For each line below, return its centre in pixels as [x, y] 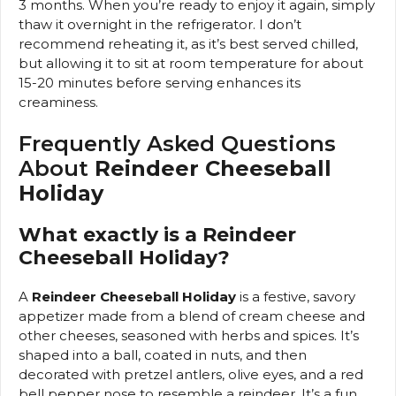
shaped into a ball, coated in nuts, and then [163, 355]
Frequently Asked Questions [177, 144]
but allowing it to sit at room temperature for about [191, 63]
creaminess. [58, 102]
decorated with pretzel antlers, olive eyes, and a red [191, 375]
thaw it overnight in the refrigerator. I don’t [160, 24]
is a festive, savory [296, 297]
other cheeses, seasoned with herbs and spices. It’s [189, 336]
